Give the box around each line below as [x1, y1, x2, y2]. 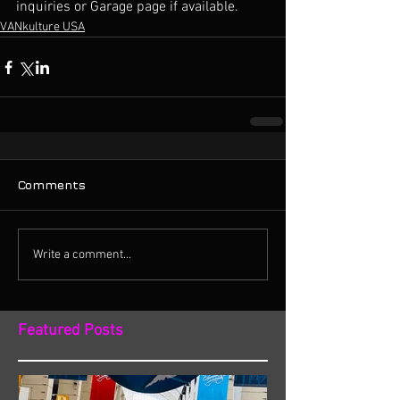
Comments [18, 177, 86, 192]
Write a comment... [33, 246, 131, 262]
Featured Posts [18, 321, 123, 340]
